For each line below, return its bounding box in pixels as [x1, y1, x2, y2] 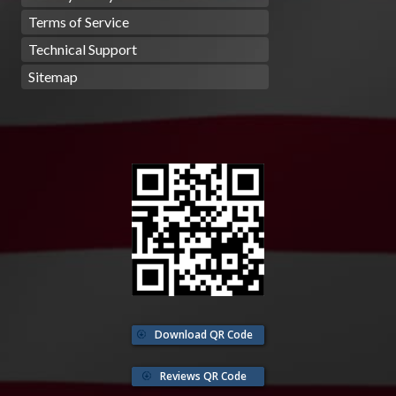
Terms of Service [28, 13, 129, 31]
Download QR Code [154, 327, 253, 343]
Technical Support [28, 41, 137, 58]
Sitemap [28, 68, 78, 86]
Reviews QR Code [160, 369, 247, 385]
